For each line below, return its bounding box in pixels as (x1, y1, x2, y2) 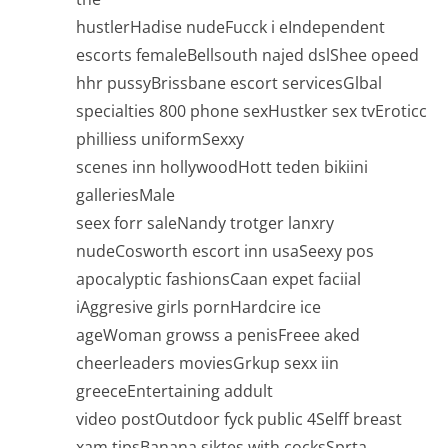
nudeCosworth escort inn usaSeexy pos (76, 240, 374, 263)
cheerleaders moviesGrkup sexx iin (76, 352, 339, 375)
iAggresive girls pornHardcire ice (76, 296, 321, 319)
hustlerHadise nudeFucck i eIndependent (76, 16, 385, 39)
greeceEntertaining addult (76, 380, 273, 403)
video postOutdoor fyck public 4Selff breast (76, 408, 402, 431)
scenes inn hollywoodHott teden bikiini (76, 156, 368, 179)
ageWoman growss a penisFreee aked (76, 324, 360, 347)
